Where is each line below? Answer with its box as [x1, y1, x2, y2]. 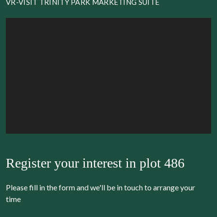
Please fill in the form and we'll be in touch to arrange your [6, 183, 195, 192]
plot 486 [139, 155, 185, 171]
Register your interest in [6, 155, 139, 171]
